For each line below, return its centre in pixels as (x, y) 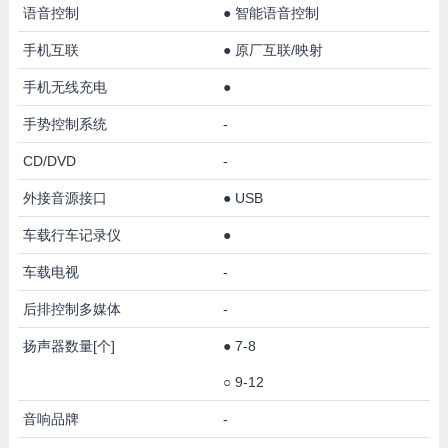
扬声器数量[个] (68, 345)
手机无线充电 (64, 86)
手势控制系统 (64, 123)
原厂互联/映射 (278, 49)
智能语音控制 (276, 12)
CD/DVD (49, 160)
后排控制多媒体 (71, 308)
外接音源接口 (64, 197)
